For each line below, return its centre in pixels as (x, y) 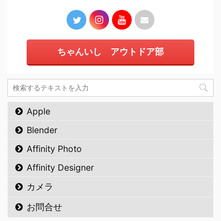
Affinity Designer (60, 167)
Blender (42, 130)
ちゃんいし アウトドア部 (110, 52)
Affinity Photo (54, 149)
